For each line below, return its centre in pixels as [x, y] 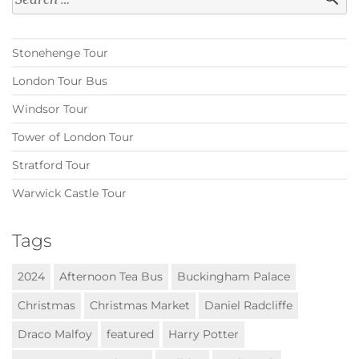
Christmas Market [140, 306]
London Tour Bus [60, 81]
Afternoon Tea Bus [111, 277]
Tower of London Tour [73, 137]
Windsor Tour [50, 109]
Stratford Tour [51, 165]
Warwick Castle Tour [69, 194]
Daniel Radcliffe [248, 306]
